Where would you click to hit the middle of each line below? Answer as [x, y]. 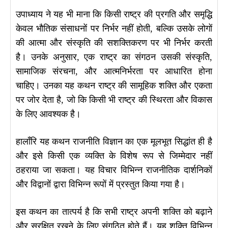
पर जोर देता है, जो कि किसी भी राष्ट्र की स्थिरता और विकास [114, 100]
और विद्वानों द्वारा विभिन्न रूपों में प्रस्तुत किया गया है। [101, 184]
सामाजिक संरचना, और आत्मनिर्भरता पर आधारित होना [114, 72]
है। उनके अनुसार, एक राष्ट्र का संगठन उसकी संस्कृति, [114, 57]
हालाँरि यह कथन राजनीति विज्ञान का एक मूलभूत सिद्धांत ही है [114, 142]
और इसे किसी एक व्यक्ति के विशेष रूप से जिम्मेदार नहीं [114, 156]
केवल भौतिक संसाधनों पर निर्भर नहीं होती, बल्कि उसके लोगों [114, 29]
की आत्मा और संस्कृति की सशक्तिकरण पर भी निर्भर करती [114, 43]
